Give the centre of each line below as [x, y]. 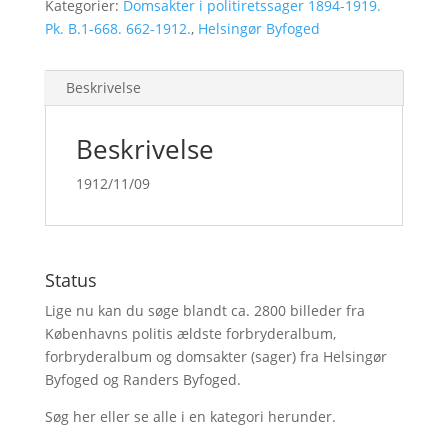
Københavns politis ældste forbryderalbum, [192, 333]
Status [70, 280]
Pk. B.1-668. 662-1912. [117, 28]
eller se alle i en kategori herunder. [215, 416]
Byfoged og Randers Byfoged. [142, 379]
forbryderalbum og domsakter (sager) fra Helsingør [215, 356]
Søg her [70, 416]
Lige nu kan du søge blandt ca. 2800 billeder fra [204, 310]
